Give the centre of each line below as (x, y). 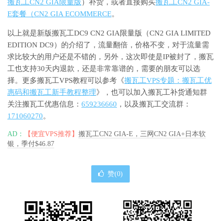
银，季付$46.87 (31, 144)
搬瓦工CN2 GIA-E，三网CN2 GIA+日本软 (142, 134)
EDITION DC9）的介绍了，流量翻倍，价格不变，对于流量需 (108, 45)
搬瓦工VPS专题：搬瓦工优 (168, 80)
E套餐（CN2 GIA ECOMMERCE (59, 14)
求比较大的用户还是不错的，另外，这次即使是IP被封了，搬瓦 (110, 56)
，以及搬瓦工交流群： (154, 104)
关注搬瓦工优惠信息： (44, 104)
